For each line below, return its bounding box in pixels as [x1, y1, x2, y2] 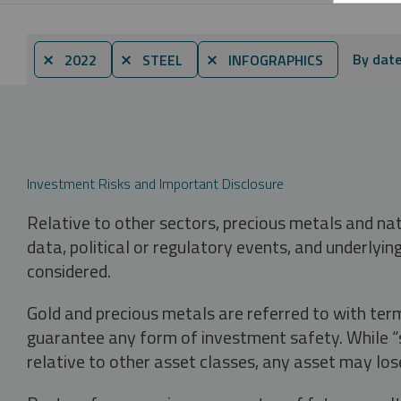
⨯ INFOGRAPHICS [206, 48, 323, 71]
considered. [27, 256, 111, 285]
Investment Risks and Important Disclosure [27, 172, 284, 194]
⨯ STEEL [120, 48, 183, 71]
